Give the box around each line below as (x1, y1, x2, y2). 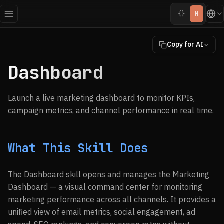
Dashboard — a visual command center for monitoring (8, 182, 202, 192)
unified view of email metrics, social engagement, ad (8, 207, 195, 217)
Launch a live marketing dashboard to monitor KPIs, (8, 93, 195, 103)
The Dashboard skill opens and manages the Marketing (8, 169, 209, 179)
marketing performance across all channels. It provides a (8, 194, 216, 204)
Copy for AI (167, 40, 203, 49)
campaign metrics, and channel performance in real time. (8, 105, 214, 115)
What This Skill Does (8, 140, 148, 156)
